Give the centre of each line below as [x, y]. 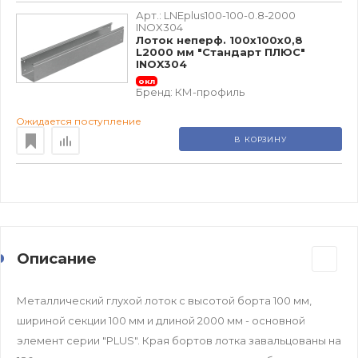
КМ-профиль [210, 91]
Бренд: [155, 91]
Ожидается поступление [79, 121]
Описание [57, 258]
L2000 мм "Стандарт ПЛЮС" [221, 52]
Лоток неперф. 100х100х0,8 [219, 40]
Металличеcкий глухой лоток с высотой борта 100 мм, [164, 300]
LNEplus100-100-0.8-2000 [230, 15]
